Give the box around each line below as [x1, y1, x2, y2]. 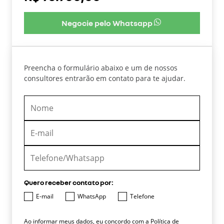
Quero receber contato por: [24, 177, 113, 186]
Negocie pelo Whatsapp [61, 17, 152, 28]
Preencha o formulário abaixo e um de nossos [24, 62, 177, 72]
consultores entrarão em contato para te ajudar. [24, 73, 185, 83]
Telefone [130, 191, 154, 200]
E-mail [36, 191, 53, 200]
